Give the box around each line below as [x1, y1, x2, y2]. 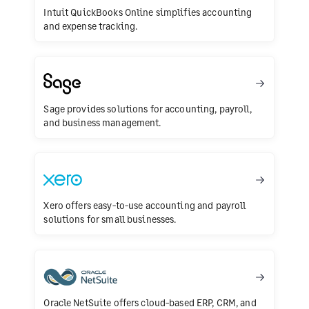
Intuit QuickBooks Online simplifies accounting [43, 6, 252, 18]
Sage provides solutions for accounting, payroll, [43, 103, 252, 115]
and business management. [43, 117, 161, 129]
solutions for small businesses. [43, 213, 177, 226]
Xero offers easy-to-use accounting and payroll [43, 199, 246, 212]
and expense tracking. [43, 19, 138, 32]
